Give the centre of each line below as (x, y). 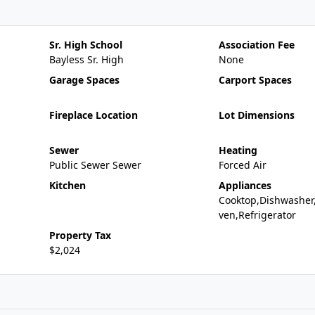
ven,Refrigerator (257, 215)
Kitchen (67, 185)
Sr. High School (85, 45)
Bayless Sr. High (86, 59)
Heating (238, 150)
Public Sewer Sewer (95, 165)
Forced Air (242, 165)
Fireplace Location (93, 115)
